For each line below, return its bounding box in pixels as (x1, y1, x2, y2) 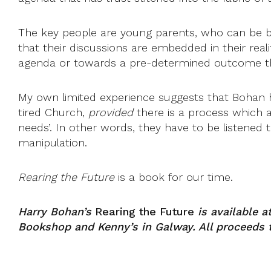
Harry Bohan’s (18, 204, 95, 218)
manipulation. (18, 135, 87, 149)
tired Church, (18, 105, 88, 119)
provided (88, 105, 133, 119)
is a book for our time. (118, 170, 233, 183)
